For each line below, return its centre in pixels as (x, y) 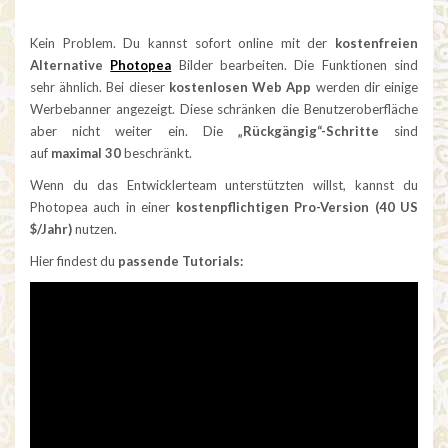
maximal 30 (86, 153)
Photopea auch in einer (100, 207)
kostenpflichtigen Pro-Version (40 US (294, 207)
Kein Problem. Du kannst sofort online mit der (182, 43)
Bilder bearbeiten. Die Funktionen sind (295, 65)
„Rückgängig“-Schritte (308, 131)
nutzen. (94, 229)
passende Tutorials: (180, 261)
